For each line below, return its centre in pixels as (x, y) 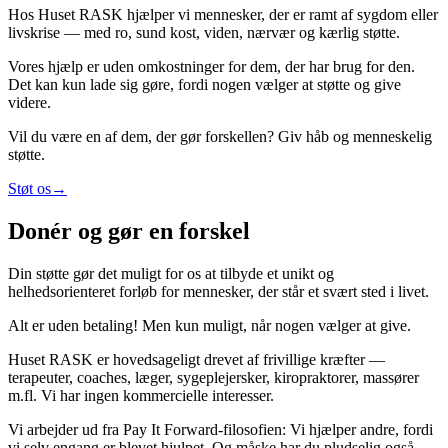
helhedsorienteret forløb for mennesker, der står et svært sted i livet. (218, 291)
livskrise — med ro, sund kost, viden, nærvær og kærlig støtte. (204, 32)
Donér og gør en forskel (129, 230)
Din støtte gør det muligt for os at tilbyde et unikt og (171, 273)
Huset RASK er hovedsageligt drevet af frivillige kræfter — (196, 359)
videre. (29, 102)
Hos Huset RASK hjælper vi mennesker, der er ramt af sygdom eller (223, 14)
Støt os (29, 188)
